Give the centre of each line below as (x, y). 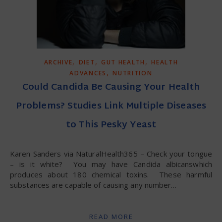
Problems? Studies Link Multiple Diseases (111, 106)
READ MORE (111, 217)
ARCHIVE (58, 62)
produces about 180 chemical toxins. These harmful (111, 174)
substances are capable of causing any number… (93, 185)
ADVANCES (88, 73)
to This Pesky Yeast (111, 125)
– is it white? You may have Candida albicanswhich (111, 164)
